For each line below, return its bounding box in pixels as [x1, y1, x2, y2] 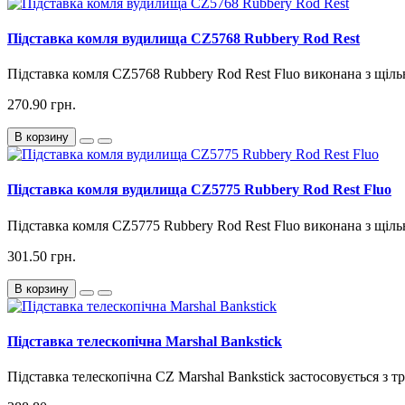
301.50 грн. [7, 248, 76, 264]
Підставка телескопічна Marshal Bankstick [7, 333, 282, 349]
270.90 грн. [7, 97, 76, 113]
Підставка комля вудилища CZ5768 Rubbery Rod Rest [7, 30, 360, 46]
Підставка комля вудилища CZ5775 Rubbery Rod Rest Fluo [7, 182, 391, 198]
